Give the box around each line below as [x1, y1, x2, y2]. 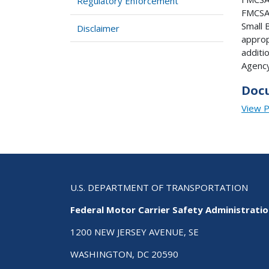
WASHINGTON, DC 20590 [70, 247, 178, 260]
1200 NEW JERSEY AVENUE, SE [70, 225, 199, 238]
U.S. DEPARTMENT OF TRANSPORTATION [70, 181, 248, 193]
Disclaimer [77, 22, 120, 34]
